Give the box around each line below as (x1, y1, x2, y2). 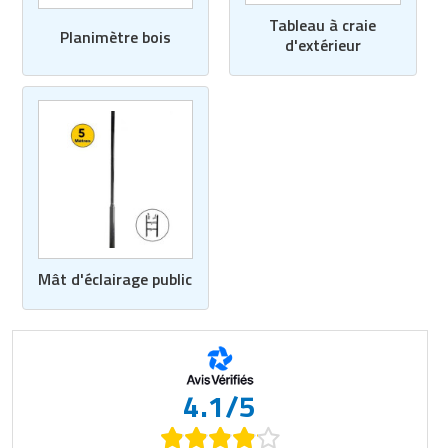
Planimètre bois (59, 25, 171, 50)
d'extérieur (284, 33, 361, 58)
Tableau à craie (269, 13, 377, 38)
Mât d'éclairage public (38, 266, 193, 291)
